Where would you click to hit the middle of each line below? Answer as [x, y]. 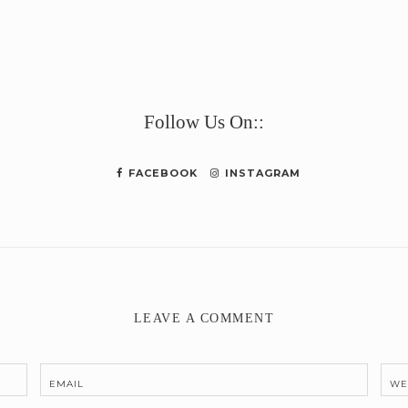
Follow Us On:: [204, 122]
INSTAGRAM [261, 173]
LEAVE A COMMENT [204, 318]
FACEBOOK [161, 173]
